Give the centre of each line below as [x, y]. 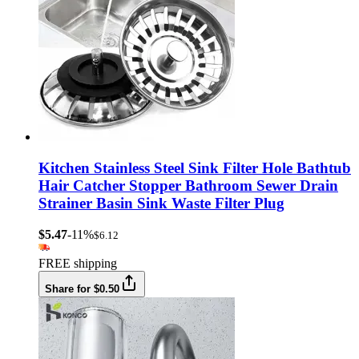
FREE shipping [78, 263]
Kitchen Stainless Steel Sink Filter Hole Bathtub [195, 167]
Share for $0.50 [82, 288]
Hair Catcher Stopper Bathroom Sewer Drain [188, 185]
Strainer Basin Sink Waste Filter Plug [161, 203]
